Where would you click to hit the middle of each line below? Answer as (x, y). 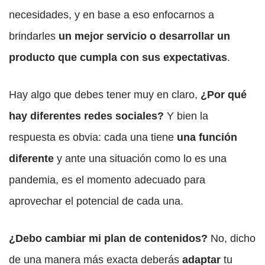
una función (207, 138)
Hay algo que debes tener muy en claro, (105, 95)
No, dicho (233, 239)
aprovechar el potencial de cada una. (98, 201)
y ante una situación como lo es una (142, 159)
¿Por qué (224, 95)
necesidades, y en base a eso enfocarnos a (112, 15)
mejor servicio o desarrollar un (152, 36)
